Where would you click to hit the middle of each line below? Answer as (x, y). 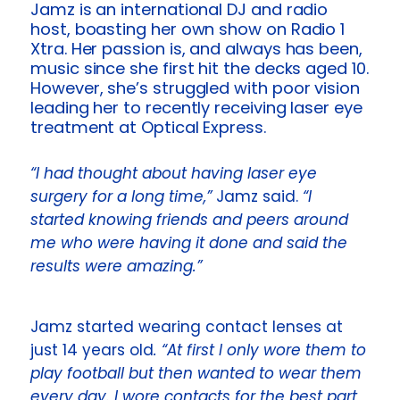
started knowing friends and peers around (190, 220)
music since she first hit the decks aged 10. (200, 69)
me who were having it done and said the (189, 243)
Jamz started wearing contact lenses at (187, 326)
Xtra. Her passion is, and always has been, (196, 49)
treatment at (86, 128)
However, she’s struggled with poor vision (195, 88)
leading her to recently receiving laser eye (196, 108)
